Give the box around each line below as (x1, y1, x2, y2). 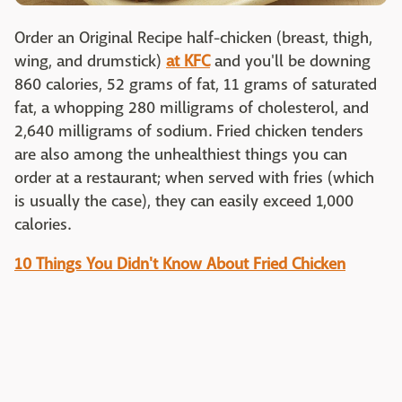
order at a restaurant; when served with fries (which (14, 168, 374, 189)
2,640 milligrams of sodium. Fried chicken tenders (14, 121, 363, 143)
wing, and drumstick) (14, 51, 166, 73)
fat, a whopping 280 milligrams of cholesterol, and (14, 98, 369, 119)
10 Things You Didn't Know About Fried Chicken (14, 254, 345, 275)
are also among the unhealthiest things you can (14, 144, 347, 166)
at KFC (166, 51, 210, 73)
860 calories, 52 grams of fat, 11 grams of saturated (14, 74, 377, 96)
